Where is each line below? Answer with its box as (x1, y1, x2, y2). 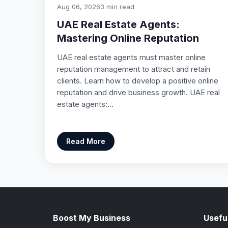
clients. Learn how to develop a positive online (57, 75, 218, 85)
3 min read (100, 2, 134, 11)
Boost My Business (53, 212, 130, 223)
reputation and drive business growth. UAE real (57, 87, 220, 97)
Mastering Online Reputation (57, 32, 199, 44)
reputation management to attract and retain (57, 64, 210, 74)
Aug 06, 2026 (57, 2, 100, 11)
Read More (66, 136, 105, 146)
